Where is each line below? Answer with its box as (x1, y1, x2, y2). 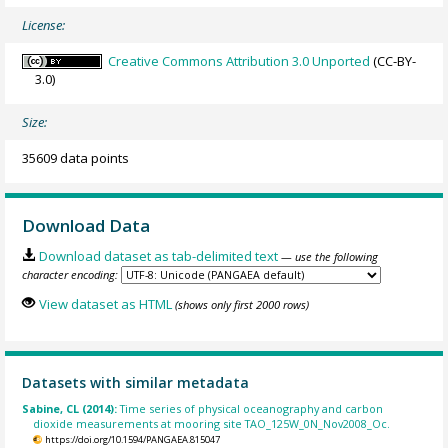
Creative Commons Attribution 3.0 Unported (108, 52, 371, 71)
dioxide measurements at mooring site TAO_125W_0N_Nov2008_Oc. (33, 415, 391, 431)
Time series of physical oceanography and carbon (120, 400, 384, 416)
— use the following (280, 248, 378, 264)
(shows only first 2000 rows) (174, 297, 309, 313)
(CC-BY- (370, 52, 417, 71)
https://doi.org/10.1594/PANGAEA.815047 (44, 432, 220, 446)
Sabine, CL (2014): (22, 400, 121, 416)
